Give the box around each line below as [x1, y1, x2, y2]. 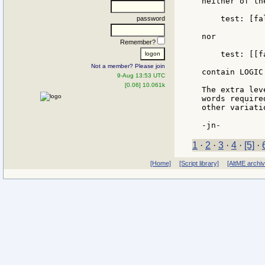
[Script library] [179, 160, 219, 167]
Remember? [120, 38, 157, 46]
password [137, 14, 165, 22]
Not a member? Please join [91, 62, 165, 69]
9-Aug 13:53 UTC [117, 72, 165, 79]
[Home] [150, 160, 171, 167]
